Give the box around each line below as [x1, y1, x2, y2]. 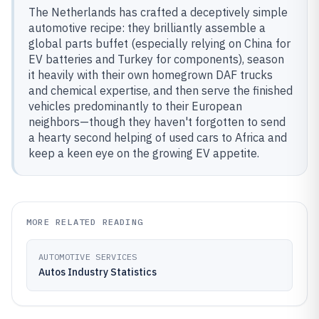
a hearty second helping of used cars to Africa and [28, 130, 287, 145]
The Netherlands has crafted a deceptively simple [28, 5, 288, 19]
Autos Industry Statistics [38, 266, 157, 278]
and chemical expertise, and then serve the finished [28, 83, 293, 98]
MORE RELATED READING [26, 216, 143, 227]
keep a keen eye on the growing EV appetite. [28, 146, 259, 160]
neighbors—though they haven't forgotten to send [28, 115, 286, 129]
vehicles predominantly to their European [28, 99, 242, 113]
